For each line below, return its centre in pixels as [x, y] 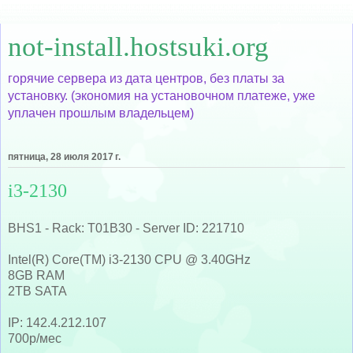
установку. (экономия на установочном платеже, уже [162, 96]
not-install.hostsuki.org [138, 46]
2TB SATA [37, 291]
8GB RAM [36, 275]
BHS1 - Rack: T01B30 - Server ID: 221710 [126, 228]
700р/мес [35, 338]
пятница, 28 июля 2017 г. [64, 157]
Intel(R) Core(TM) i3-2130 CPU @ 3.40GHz [129, 259]
